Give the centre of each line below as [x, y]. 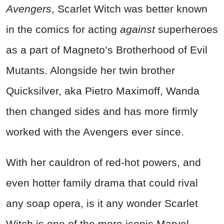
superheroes [186, 29]
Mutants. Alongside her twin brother [90, 70]
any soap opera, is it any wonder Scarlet [102, 203]
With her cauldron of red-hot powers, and [103, 162]
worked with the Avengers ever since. [95, 131]
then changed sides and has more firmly [102, 111]
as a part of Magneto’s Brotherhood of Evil [107, 49]
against [137, 29]
